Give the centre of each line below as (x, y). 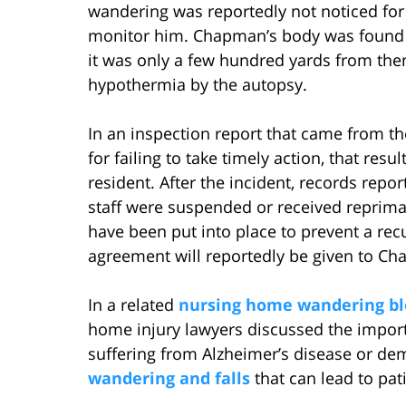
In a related (133, 304)
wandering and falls (169, 377)
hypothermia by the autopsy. (198, 84)
